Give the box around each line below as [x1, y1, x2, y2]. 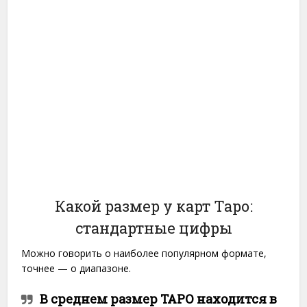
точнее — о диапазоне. [21, 261, 132, 275]
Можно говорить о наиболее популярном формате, [21, 246, 267, 260]
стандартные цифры [75, 217, 232, 238]
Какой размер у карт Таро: [54, 195, 253, 216]
